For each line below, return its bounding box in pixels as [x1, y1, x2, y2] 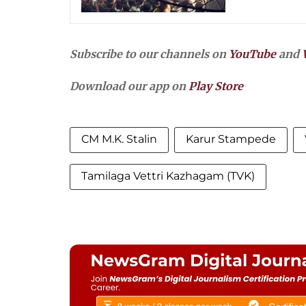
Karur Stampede [186, 133, 276, 146]
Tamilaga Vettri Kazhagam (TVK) [81, 169, 255, 183]
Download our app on [70, 79, 189, 94]
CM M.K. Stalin [81, 133, 157, 146]
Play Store [189, 79, 243, 94]
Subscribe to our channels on [70, 47, 229, 61]
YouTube [229, 47, 276, 61]
